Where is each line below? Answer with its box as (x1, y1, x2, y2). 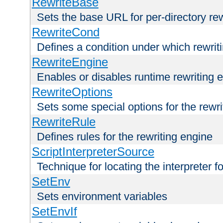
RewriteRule (31, 115, 96, 129)
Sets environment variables (37, 190, 167, 203)
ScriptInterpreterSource (31, 145, 154, 159)
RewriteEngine (31, 55, 108, 69)
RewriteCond (31, 25, 100, 39)
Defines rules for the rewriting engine (37, 130, 213, 143)
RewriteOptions (31, 85, 112, 99)
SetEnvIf (31, 205, 77, 219)
